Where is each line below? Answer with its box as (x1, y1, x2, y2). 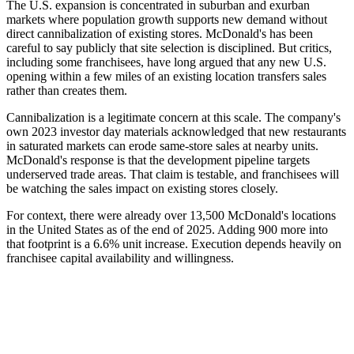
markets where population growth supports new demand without (6, 12, 327, 26)
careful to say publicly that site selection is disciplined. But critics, (6, 40, 332, 55)
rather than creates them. (6, 83, 127, 97)
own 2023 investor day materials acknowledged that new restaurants (6, 124, 346, 138)
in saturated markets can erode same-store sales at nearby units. (6, 138, 318, 153)
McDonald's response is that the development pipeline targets (6, 153, 310, 167)
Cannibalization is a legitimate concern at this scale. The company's (6, 110, 341, 124)
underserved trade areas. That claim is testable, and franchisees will (6, 167, 339, 181)
